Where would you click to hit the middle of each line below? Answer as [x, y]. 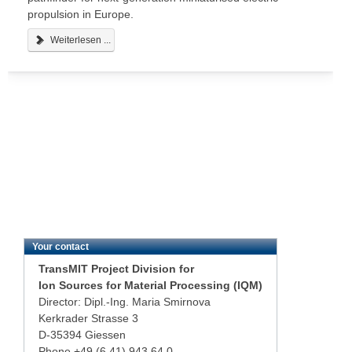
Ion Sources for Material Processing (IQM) [150, 285]
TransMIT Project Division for [116, 268]
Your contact [60, 246]
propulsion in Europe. [81, 14]
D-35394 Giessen [82, 334]
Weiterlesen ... [79, 40]
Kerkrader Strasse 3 [88, 318]
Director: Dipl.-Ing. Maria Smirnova [125, 301]
